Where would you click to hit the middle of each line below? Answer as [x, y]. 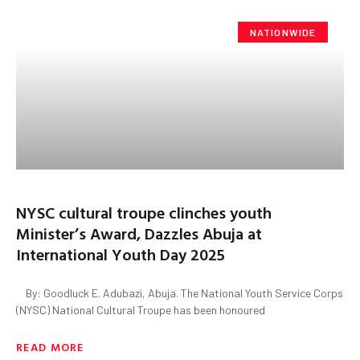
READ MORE [50, 346]
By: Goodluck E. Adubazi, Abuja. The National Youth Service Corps [180, 292]
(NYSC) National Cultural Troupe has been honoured [141, 309]
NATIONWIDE [283, 32]
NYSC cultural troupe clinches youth [144, 212]
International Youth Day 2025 [121, 254]
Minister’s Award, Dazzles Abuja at [139, 233]
